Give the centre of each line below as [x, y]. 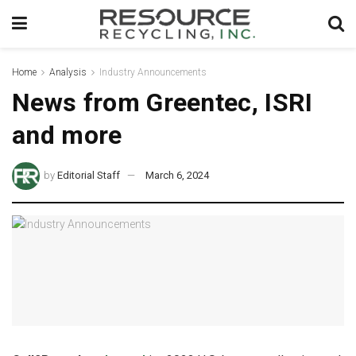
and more [67, 135]
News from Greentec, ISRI [163, 103]
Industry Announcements [153, 72]
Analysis [68, 72]
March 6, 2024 [178, 175]
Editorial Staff [89, 175]
